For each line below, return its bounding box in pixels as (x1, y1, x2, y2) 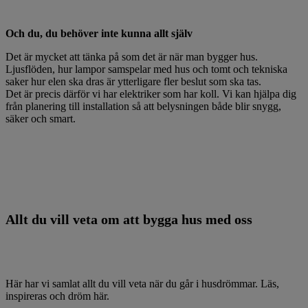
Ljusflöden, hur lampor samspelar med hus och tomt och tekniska (5, 63, 287, 75)
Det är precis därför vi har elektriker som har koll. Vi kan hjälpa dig (5, 87, 296, 100)
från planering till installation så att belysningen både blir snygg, (5, 100, 281, 112)
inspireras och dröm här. (5, 290, 109, 302)
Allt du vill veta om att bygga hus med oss (5, 212, 252, 228)
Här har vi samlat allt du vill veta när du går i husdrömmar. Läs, (5, 278, 279, 290)
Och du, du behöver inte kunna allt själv (5, 27, 192, 39)
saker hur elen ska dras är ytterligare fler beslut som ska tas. (5, 75, 261, 87)
